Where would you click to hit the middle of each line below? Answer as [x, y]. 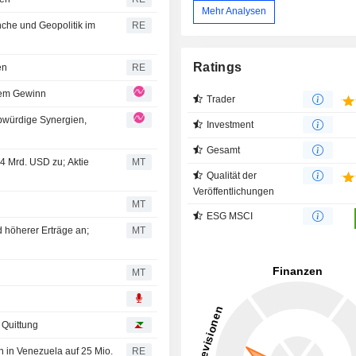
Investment [230, 124]
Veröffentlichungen [234, 191]
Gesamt [224, 150]
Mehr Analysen [234, 12]
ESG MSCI [230, 216]
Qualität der [232, 175]
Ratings [218, 67]
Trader [221, 99]
